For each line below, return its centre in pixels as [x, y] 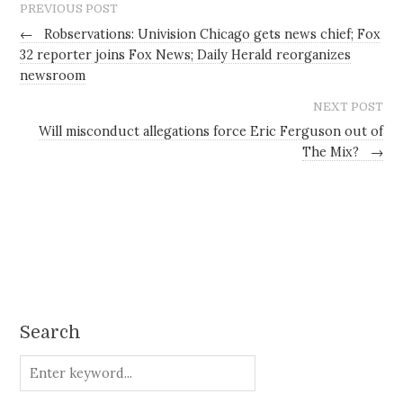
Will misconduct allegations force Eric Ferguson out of [210, 132]
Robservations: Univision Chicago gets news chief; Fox [211, 34]
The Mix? [332, 152]
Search [51, 332]
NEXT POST [348, 106]
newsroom [53, 75]
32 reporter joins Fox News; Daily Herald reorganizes [186, 54]
